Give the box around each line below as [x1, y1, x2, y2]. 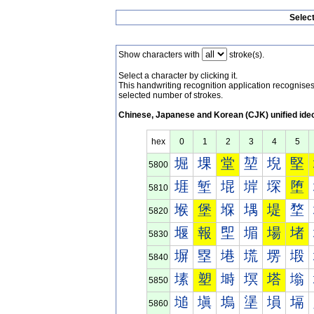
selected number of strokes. [118, 90, 223, 100]
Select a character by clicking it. [118, 71, 238, 81]
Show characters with [118, 50, 202, 60]
